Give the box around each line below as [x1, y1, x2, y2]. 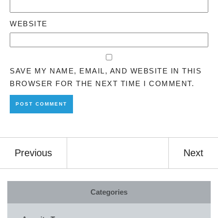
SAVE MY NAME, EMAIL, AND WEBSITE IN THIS [10, 66, 201, 75]
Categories [91, 187, 127, 196]
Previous [15, 147, 52, 158]
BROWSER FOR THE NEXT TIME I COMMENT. [10, 79, 194, 88]
